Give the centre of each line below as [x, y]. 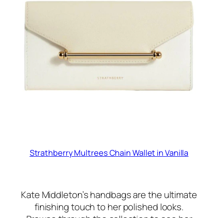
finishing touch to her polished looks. [109, 207]
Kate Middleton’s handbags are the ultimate [109, 194]
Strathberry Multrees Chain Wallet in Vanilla [109, 153]
